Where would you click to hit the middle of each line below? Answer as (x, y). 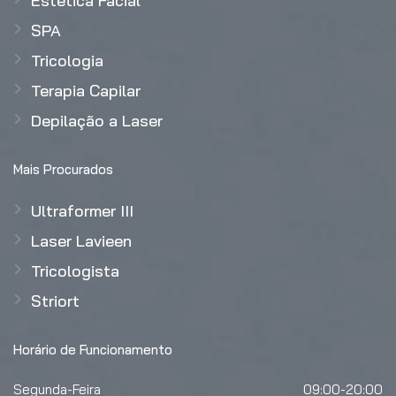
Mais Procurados (63, 169)
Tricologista (75, 270)
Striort (55, 301)
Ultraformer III (82, 210)
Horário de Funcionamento (93, 349)
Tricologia (67, 60)
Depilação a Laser (97, 120)
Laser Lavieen (81, 240)
